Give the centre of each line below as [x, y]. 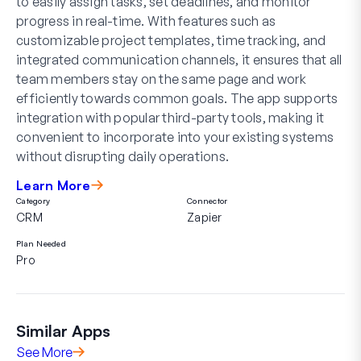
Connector [207, 200]
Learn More [54, 185]
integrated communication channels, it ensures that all [179, 59]
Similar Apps [63, 330]
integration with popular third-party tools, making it [170, 117]
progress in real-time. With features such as [146, 21]
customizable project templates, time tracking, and [171, 40]
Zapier [205, 217]
